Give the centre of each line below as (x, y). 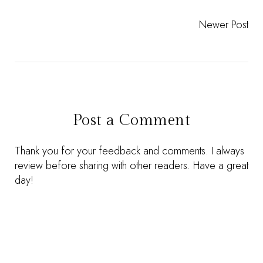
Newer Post (224, 25)
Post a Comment (131, 120)
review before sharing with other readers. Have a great (131, 166)
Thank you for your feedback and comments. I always (129, 151)
